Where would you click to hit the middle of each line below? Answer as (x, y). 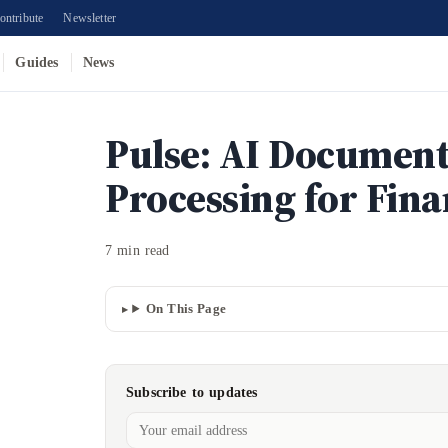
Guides (37, 62)
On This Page (186, 308)
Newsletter (90, 18)
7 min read (137, 250)
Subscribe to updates (192, 392)
